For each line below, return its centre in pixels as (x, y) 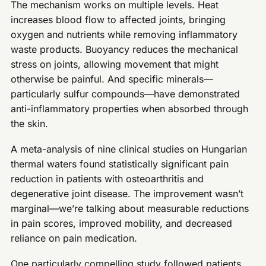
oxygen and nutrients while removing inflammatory (124, 35)
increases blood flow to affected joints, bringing (118, 20)
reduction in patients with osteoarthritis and (107, 179)
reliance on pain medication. (74, 238)
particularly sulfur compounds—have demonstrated (126, 94)
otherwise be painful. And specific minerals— (112, 79)
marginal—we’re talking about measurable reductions (130, 209)
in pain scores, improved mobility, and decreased (122, 224)
